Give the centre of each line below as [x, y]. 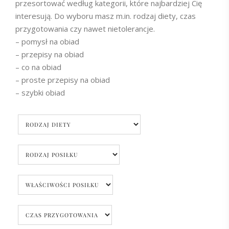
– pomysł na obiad [47, 41]
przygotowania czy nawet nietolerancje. [85, 29]
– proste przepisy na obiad [63, 80]
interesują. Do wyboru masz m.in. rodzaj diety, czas [106, 16]
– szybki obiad [40, 93]
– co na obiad [38, 67]
